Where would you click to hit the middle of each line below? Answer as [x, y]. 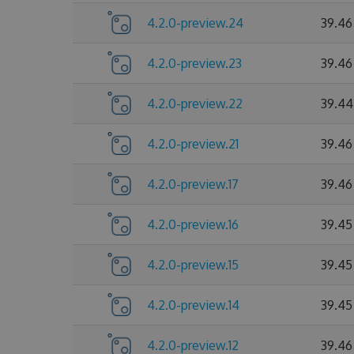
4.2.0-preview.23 [194, 63]
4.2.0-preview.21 [193, 144]
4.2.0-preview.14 [193, 305]
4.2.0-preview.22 [195, 104]
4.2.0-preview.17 [193, 184]
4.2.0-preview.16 [193, 224]
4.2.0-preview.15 [193, 265]
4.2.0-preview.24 [195, 23]
